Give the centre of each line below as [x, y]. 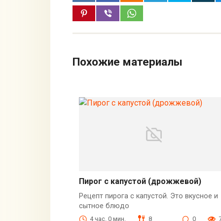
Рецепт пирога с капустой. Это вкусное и [148, 196]
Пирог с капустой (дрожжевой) [140, 182]
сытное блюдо [104, 206]
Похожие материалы [128, 61]
